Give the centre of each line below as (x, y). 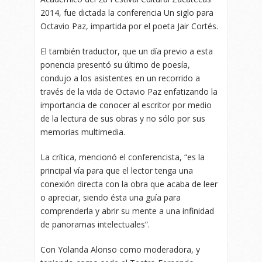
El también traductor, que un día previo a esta (127, 51)
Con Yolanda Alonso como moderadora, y (120, 250)
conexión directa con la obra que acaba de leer (129, 184)
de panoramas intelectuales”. (95, 225)
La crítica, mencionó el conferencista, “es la (123, 157)
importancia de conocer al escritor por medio (126, 105)
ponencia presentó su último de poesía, (115, 65)
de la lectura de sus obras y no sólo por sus (123, 119)
